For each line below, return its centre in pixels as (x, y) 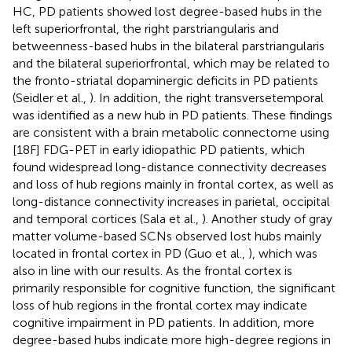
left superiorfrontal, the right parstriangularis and (146, 28)
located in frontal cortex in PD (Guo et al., (130, 253)
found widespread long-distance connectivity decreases (170, 167)
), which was (283, 253)
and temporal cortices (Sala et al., (107, 218)
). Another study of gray (267, 218)
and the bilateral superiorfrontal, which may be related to (171, 63)
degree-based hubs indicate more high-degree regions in (172, 339)
